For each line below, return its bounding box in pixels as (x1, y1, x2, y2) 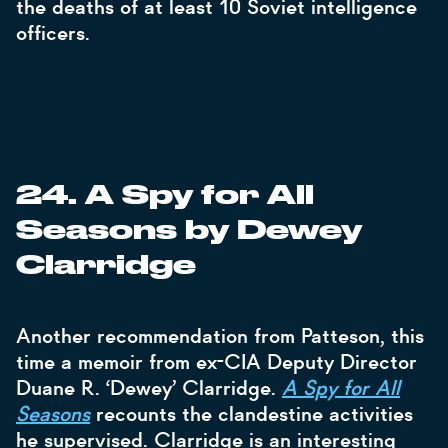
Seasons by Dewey (16, 218, 362, 244)
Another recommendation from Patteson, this (16, 323, 424, 349)
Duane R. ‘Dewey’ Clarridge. (16, 375, 282, 401)
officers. (16, 20, 90, 46)
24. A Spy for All (16, 183, 314, 209)
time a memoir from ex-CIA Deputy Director (16, 349, 417, 375)
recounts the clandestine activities (90, 401, 413, 427)
